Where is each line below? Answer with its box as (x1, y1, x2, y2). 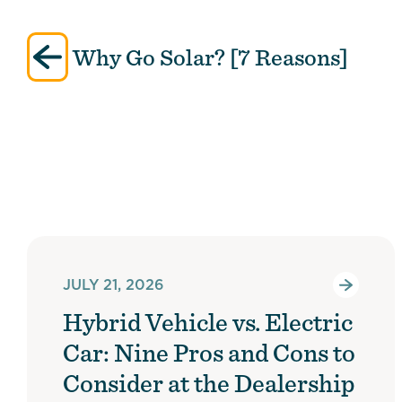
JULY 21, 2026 (63, 275, 164, 293)
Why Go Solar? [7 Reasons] (68, 43, 348, 71)
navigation (26, 56, 110, 74)
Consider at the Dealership (63, 368, 355, 398)
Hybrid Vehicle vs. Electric (63, 307, 353, 337)
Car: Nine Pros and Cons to (63, 337, 355, 368)
